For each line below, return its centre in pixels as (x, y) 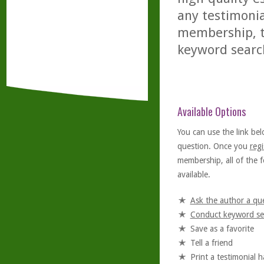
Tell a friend (211, 243)
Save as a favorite (222, 229)
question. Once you (213, 146)
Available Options (211, 111)
